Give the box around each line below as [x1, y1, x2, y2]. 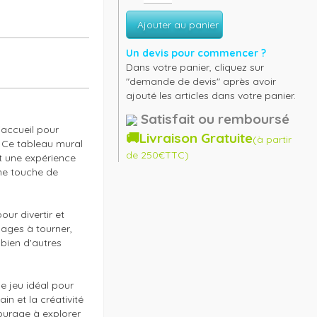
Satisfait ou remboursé [141, 110, 290, 128]
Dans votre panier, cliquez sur [126, 61, 265, 74]
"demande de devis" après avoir [126, 75, 277, 88]
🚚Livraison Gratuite [126, 129, 253, 147]
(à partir [253, 133, 292, 146]
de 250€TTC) [126, 149, 190, 162]
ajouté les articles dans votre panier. [126, 89, 296, 103]
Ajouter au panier [137, 18, 219, 32]
